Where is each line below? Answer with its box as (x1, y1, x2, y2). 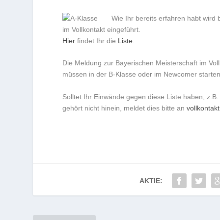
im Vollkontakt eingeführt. (62, 26, 141, 33)
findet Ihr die (75, 37, 118, 45)
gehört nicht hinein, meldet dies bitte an (62, 104, 187, 112)
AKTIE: (139, 176, 163, 185)
